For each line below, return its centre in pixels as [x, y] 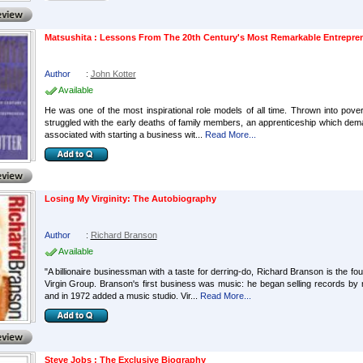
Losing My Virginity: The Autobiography [130, 199]
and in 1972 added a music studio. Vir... [121, 296]
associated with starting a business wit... [123, 135]
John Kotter [113, 74]
